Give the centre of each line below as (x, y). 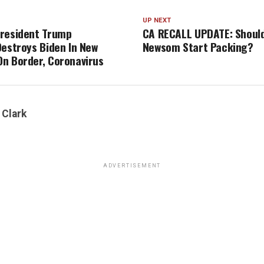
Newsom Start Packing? (198, 47)
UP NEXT (156, 20)
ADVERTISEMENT (132, 166)
